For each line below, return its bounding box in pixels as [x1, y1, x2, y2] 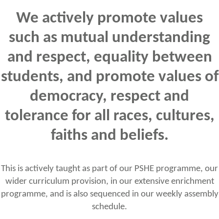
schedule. [92, 201, 127, 212]
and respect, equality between [7, 49, 212, 66]
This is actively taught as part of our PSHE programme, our [1, 163, 218, 174]
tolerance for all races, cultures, [4, 108, 215, 125]
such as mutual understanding [9, 30, 210, 46]
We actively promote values [16, 10, 203, 27]
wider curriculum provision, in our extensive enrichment [5, 176, 214, 186]
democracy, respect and [30, 88, 189, 105]
